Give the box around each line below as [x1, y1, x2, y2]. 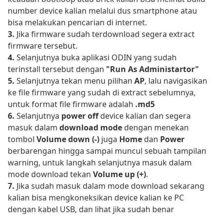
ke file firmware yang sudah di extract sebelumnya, [8, 87, 196, 98]
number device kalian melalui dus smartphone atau [8, 5, 197, 16]
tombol [8, 133, 36, 145]
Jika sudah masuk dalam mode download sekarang [15, 180, 204, 191]
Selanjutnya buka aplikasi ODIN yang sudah [17, 52, 177, 63]
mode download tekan [8, 168, 93, 180]
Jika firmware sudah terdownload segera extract [17, 28, 195, 39]
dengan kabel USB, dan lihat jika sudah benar [8, 203, 174, 215]
